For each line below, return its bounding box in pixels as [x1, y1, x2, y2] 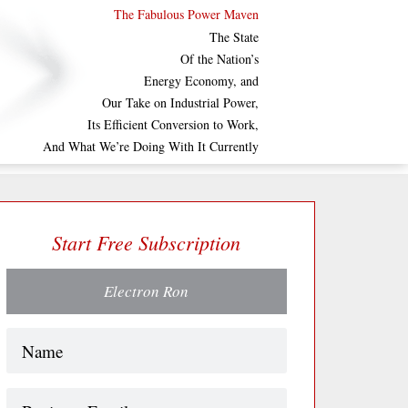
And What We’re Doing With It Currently [42, 138, 259, 155]
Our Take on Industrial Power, [101, 94, 259, 111]
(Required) [43, 332, 97, 350]
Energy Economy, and [143, 72, 259, 89]
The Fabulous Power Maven [113, 5, 259, 23]
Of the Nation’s [179, 50, 259, 67]
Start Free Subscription [52, 229, 241, 256]
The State [209, 28, 259, 46]
